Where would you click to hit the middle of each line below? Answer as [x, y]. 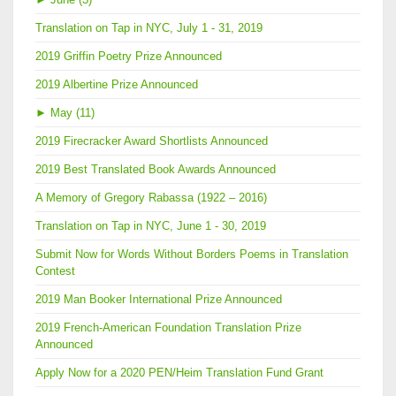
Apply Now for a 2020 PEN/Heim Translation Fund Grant [179, 373]
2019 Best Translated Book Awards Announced [156, 170]
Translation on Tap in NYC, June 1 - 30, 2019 [151, 226]
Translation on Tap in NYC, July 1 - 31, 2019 [149, 28]
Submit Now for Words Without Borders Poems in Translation [192, 255]
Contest [55, 271]
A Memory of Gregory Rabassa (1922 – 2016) [151, 198]
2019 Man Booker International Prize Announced [159, 300]
